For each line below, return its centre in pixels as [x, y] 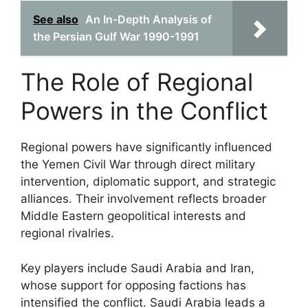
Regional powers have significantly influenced [146, 147]
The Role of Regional [137, 82]
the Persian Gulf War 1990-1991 [116, 36]
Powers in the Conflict [144, 111]
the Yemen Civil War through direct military [138, 164]
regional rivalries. [67, 233]
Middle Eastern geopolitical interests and [133, 216]
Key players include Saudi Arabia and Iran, [137, 268]
